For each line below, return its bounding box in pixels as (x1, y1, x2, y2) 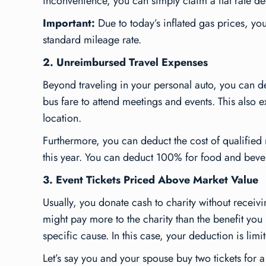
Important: (43, 15, 95, 31)
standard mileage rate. (43, 31, 141, 47)
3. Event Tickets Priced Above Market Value (43, 172, 258, 188)
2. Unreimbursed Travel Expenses (43, 54, 208, 70)
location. (43, 110, 81, 126)
